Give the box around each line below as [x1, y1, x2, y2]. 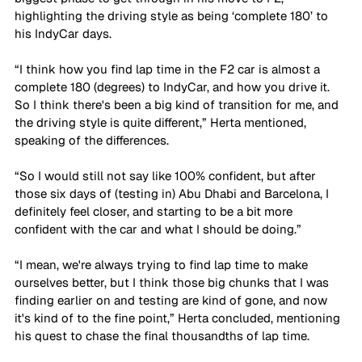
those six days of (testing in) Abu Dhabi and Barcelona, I [15, 185, 332, 201]
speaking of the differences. [15, 132, 172, 148]
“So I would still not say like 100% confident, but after [15, 167, 319, 183]
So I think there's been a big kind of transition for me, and [15, 96, 342, 112]
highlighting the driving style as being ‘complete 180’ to [15, 7, 331, 23]
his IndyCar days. [15, 25, 115, 41]
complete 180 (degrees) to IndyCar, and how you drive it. [15, 78, 333, 95]
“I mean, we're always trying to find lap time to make [15, 256, 311, 272]
